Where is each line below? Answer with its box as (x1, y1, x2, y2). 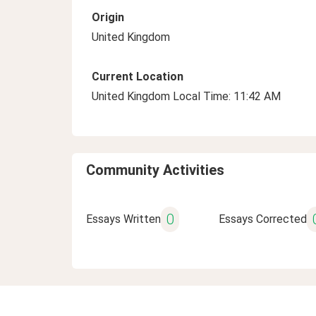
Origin (92, 11, 124, 24)
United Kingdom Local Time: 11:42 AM (92, 90, 281, 103)
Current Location (92, 70, 183, 83)
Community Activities (86, 162, 224, 178)
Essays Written (86, 212, 161, 226)
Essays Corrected (218, 212, 307, 226)
